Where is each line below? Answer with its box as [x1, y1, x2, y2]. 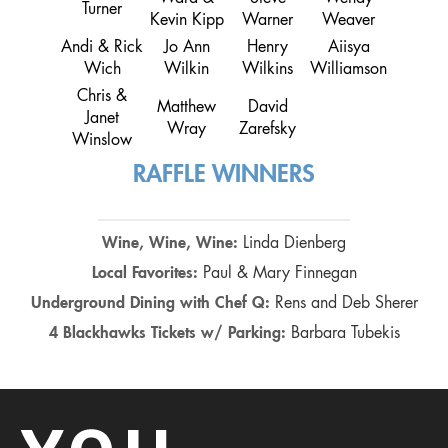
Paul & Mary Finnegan [202, 266, 357, 283]
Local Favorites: [91, 266, 203, 283]
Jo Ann [163, 40, 210, 57]
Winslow [72, 133, 132, 150]
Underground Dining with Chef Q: [30, 296, 275, 313]
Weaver [322, 13, 375, 30]
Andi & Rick [61, 40, 143, 57]
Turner [82, 2, 122, 19]
